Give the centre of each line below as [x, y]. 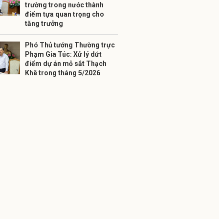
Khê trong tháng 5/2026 [63, 73]
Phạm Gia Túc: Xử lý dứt [63, 54]
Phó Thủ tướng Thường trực [70, 45]
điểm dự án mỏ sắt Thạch [66, 64]
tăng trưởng [44, 23]
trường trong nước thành [64, 5]
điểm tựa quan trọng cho [65, 14]
